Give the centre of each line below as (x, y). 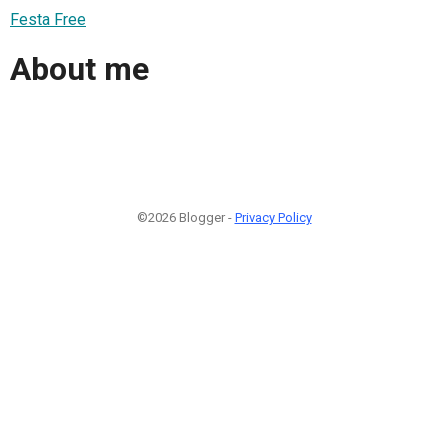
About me (79, 69)
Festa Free (48, 19)
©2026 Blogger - (185, 217)
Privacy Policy (273, 217)
